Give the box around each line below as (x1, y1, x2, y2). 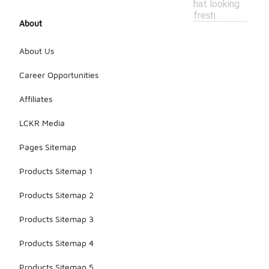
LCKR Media (19, 118, 65, 128)
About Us (19, 46, 54, 56)
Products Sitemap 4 (19, 238, 94, 249)
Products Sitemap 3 (19, 214, 94, 225)
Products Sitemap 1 (19, 166, 92, 177)
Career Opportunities (19, 70, 98, 80)
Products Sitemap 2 (19, 190, 94, 201)
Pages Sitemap (19, 142, 76, 153)
